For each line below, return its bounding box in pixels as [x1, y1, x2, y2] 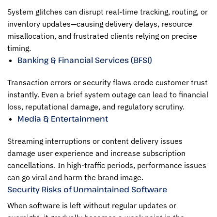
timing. [7, 43, 31, 53]
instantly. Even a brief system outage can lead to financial [7, 90, 208, 100]
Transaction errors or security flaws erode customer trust [7, 77, 208, 88]
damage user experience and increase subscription [7, 148, 186, 158]
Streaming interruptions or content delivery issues [7, 136, 183, 146]
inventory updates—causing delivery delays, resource [7, 19, 192, 29]
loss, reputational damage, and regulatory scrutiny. [7, 102, 185, 112]
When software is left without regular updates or [7, 200, 176, 210]
